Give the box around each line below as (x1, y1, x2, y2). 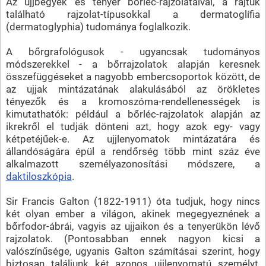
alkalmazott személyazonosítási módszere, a (5, 157, 261, 170)
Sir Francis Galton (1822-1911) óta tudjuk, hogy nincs (5, 195, 261, 207)
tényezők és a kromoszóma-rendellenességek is (5, 95, 261, 107)
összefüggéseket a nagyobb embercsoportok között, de (5, 70, 261, 83)
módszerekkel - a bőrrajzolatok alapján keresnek (5, 58, 261, 70)
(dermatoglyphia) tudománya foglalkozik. (5, 20, 191, 33)
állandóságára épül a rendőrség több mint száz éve (5, 145, 261, 157)
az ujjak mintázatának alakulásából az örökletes (5, 83, 261, 95)
